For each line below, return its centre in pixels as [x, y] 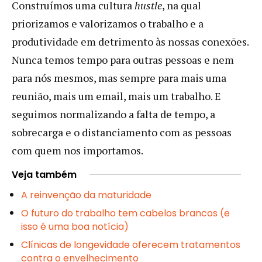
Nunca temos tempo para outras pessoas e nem [123, 59]
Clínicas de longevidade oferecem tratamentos [131, 244]
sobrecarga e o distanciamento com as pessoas [122, 132]
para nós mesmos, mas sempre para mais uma [119, 77]
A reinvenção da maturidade [86, 195]
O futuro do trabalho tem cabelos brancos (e [125, 213]
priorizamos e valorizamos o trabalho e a [108, 23]
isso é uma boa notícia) [75, 226]
